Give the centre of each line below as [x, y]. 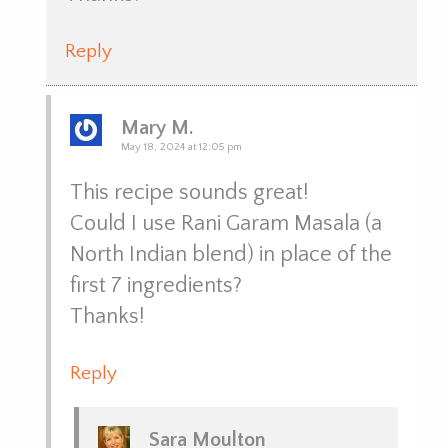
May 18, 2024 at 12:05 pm [181, 147]
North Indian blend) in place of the [230, 255]
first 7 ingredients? [155, 286]
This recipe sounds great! [188, 193]
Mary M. [156, 128]
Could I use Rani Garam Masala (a [225, 224]
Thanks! [106, 317]
